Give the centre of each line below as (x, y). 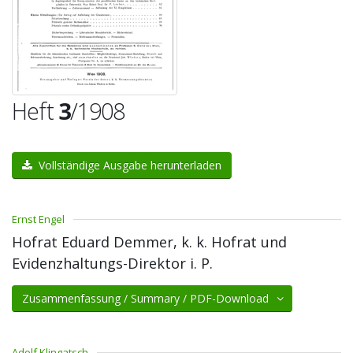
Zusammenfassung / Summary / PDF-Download (150, 298)
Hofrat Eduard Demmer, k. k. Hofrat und (149, 242)
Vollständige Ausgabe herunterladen (127, 165)
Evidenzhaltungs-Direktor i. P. (112, 263)
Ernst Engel (38, 219)
